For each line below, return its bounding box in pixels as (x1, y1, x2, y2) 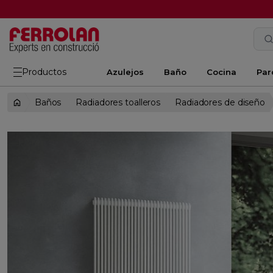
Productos (22, 66, 66, 77)
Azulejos (106, 66, 144, 77)
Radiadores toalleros (76, 97, 161, 108)
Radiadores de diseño (175, 97, 265, 108)
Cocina (206, 66, 236, 77)
